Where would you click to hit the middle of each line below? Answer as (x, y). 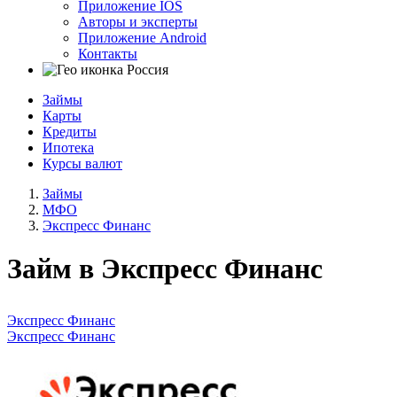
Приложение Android (142, 37)
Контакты (108, 53)
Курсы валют (82, 163)
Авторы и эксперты (138, 21)
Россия (148, 69)
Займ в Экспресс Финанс (165, 268)
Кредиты (70, 131)
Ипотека (68, 147)
